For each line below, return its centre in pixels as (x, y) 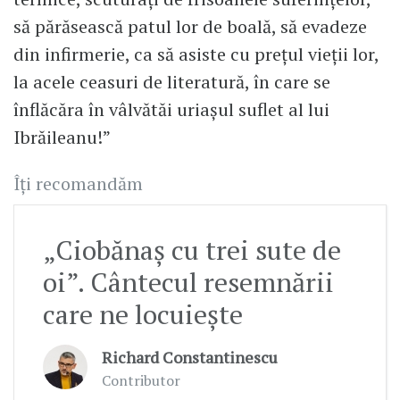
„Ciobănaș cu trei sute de (192, 250)
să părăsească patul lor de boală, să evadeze (190, 27)
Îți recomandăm (78, 184)
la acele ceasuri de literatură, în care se (172, 82)
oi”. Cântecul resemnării (188, 283)
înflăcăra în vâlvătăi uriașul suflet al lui (171, 110)
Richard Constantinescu (190, 358)
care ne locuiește (143, 315)
